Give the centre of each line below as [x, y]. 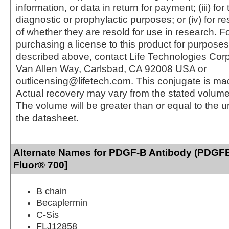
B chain [52, 191]
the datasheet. [47, 118]
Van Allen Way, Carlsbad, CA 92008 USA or [111, 68]
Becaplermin [62, 203]
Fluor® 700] [40, 165]
